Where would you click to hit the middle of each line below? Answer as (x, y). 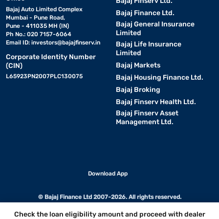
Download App (108, 174)
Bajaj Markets (138, 65)
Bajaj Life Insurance (148, 44)
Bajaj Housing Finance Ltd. (159, 77)
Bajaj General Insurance (155, 24)
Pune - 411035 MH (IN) (37, 26)
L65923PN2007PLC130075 (44, 76)
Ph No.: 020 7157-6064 (39, 34)
